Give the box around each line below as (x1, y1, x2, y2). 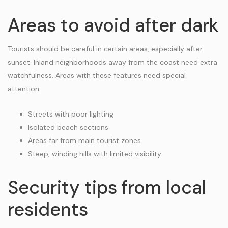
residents (8, 197, 88, 221)
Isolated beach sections (28, 123, 108, 132)
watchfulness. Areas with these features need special (8, 71, 186, 80)
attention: (8, 84, 41, 93)
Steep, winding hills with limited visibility (28, 149, 161, 158)
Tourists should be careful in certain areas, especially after (8, 44, 203, 53)
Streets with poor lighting (28, 109, 113, 119)
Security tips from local (8, 176, 206, 199)
